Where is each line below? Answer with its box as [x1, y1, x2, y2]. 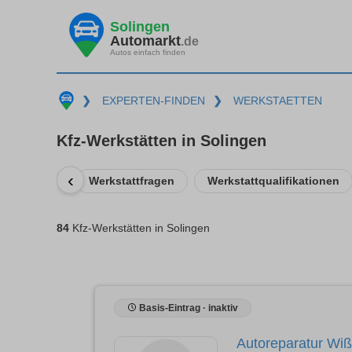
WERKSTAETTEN [233, 94, 322, 107]
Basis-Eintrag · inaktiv [137, 302, 238, 313]
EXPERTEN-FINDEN [101, 94, 205, 107]
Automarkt [110, 32, 181, 49]
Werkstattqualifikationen [207, 174, 339, 187]
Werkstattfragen [89, 174, 174, 187]
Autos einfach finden [110, 47, 185, 57]
